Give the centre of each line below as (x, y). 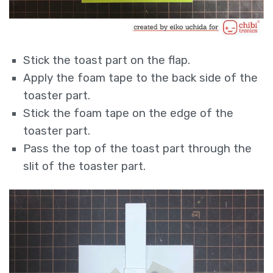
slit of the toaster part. (85, 166)
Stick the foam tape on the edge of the (129, 113)
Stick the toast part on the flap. (107, 60)
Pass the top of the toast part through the (138, 148)
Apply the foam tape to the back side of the (141, 78)
